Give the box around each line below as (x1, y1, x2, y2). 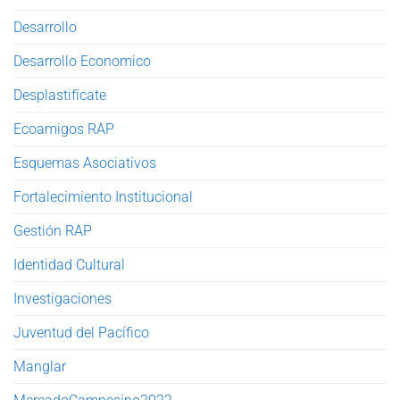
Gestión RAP (13, 221, 92, 239)
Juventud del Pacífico (13, 323, 149, 341)
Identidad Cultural (13, 255, 125, 273)
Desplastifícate (13, 86, 106, 104)
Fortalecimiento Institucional (13, 187, 193, 205)
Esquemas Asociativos (13, 154, 156, 171)
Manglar (13, 357, 66, 375)
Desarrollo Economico (13, 52, 151, 70)
